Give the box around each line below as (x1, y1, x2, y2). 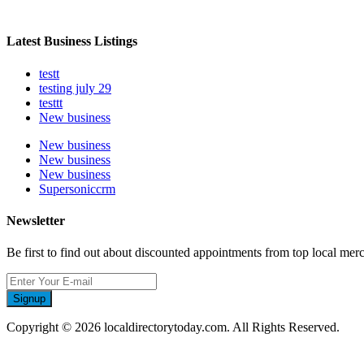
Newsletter (6, 213, 65, 227)
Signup (13, 292, 45, 305)
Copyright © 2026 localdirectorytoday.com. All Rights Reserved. (6, 320, 340, 335)
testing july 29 (39, 80, 111, 95)
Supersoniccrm (39, 181, 115, 196)
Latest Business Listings (6, 34, 137, 49)
